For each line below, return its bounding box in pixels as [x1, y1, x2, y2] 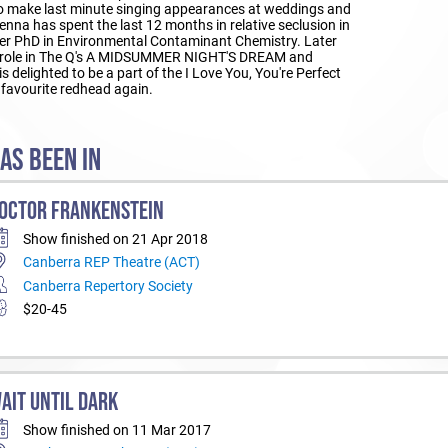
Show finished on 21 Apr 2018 [22, 230, 208, 247]
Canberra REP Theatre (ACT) [22, 254, 200, 271]
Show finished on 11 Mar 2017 [22, 421, 211, 438]
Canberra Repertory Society [22, 277, 193, 294]
